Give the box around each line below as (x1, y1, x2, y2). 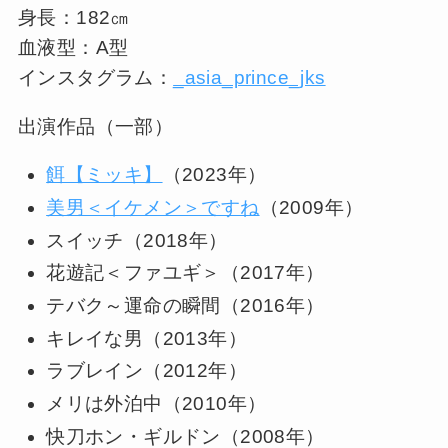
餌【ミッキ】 (46, 164, 163, 186)
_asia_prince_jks (173, 67, 326, 89)
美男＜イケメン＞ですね (46, 196, 260, 218)
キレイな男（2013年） (46, 327, 247, 349)
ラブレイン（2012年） (46, 360, 247, 382)
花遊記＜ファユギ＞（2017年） (46, 262, 325, 284)
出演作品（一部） (17, 116, 174, 138)
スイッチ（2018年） (46, 229, 228, 251)
